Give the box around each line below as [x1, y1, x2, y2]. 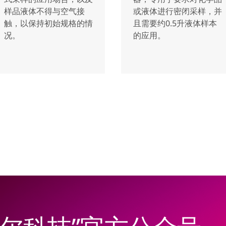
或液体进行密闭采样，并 [133, 6, 222, 17]
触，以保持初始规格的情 [4, 18, 93, 29]
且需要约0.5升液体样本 [133, 18, 217, 29]
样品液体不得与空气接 [4, 6, 85, 17]
